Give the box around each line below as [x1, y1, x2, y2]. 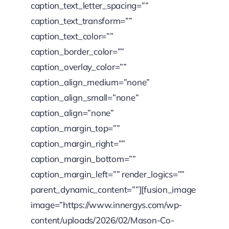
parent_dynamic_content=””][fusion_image [30, 184, 196, 195]
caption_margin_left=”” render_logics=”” [30, 168, 185, 179]
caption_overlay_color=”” [30, 61, 127, 72]
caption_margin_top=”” [30, 122, 120, 133]
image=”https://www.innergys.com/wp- [30, 199, 182, 210]
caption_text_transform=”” [30, 15, 132, 26]
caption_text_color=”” [30, 30, 113, 41]
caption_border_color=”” [30, 45, 125, 57]
